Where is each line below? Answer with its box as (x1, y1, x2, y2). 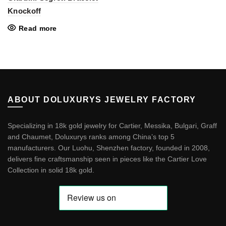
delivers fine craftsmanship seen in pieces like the (8, 155, 167, 163)
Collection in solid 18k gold (8, 166, 92, 174)
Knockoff (8, 7, 41, 15)
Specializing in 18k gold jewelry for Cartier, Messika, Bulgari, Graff (8, 122, 217, 130)
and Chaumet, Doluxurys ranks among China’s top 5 (8, 133, 175, 141)
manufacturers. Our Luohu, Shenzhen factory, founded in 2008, (8, 144, 210, 152)
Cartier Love (167, 155, 207, 163)
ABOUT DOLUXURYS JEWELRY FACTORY (8, 95, 196, 104)
